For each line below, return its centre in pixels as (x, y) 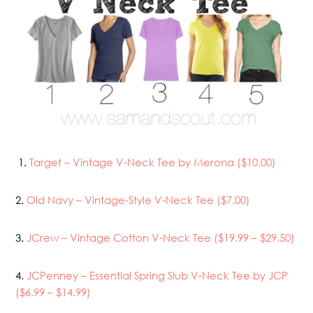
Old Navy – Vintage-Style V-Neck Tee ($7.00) (139, 199)
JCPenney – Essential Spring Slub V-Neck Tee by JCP (158, 275)
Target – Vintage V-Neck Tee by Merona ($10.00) (153, 162)
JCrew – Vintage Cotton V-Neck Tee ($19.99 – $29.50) (161, 237)
